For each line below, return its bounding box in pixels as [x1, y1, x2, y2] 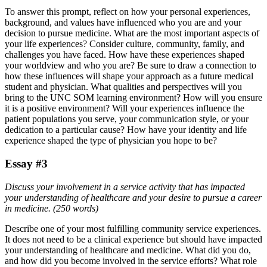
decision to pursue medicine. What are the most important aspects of [5, 28, 259, 39]
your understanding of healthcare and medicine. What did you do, [5, 244, 251, 255]
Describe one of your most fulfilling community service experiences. [5, 223, 261, 234]
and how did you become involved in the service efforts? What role [5, 255, 257, 266]
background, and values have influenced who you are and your [5, 17, 241, 28]
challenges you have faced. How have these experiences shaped [5, 49, 244, 60]
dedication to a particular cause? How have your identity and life [5, 125, 247, 135]
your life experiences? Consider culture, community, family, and [5, 39, 244, 49]
